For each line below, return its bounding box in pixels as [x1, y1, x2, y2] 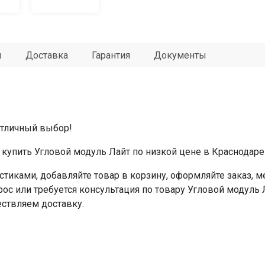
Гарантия [92, 50, 130, 61]
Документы [154, 50, 206, 61]
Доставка [25, 50, 68, 61]
